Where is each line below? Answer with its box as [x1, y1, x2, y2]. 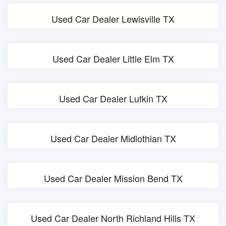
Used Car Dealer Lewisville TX [51, 12, 175, 25]
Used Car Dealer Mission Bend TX [43, 172, 183, 185]
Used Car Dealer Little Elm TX [52, 52, 174, 65]
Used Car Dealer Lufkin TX [59, 92, 167, 105]
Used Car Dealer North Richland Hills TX [31, 211, 195, 224]
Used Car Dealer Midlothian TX [50, 132, 176, 145]
